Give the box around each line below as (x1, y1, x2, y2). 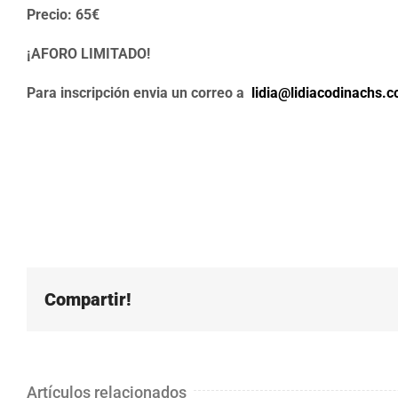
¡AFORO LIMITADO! (27, 44, 150, 62)
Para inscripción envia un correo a (27, 84, 251, 101)
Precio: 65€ (27, 5, 99, 23)
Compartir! (44, 289, 131, 311)
